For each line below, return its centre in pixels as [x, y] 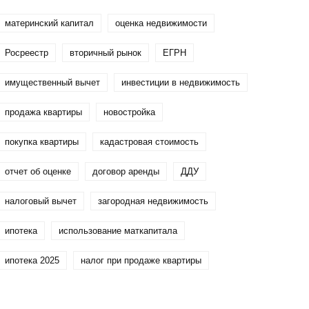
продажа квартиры [44, 112]
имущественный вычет [53, 82]
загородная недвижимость [153, 201]
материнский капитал [50, 23]
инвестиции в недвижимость [181, 82]
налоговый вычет [41, 201]
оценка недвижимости [161, 23]
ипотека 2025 [32, 260]
